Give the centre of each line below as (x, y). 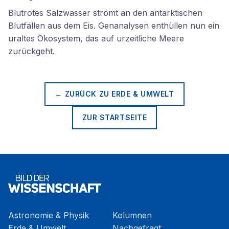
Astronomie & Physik (49, 215)
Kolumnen (132, 215)
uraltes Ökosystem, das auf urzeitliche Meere (96, 38)
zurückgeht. (31, 51)
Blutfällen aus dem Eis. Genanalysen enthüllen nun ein (114, 26)
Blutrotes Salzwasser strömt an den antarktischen (105, 13)
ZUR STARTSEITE (114, 117)
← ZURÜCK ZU (83, 94)
